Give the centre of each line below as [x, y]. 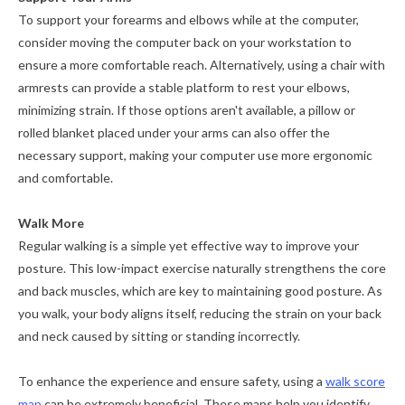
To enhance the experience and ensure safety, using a [172, 381]
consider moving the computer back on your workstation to [185, 42]
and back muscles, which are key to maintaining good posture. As [200, 291]
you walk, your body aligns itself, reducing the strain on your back [200, 314]
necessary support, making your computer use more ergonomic [195, 155]
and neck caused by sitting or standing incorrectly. [159, 336]
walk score [355, 381]
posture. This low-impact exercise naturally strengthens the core [202, 268]
